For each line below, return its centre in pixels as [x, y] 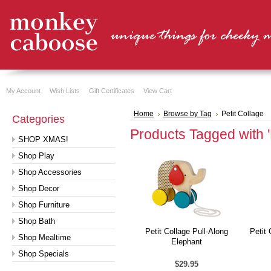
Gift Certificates [112, 91]
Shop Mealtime [44, 237]
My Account [23, 91]
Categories [38, 119]
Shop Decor [39, 188]
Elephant [186, 242]
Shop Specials [44, 254]
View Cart [158, 91]
